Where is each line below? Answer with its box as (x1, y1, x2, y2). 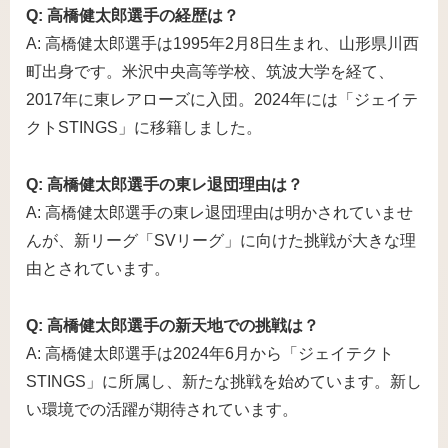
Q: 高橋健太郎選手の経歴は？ (26, 7, 239, 25)
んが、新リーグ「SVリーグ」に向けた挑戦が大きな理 (26, 231, 416, 249)
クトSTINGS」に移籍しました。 (26, 119, 262, 137)
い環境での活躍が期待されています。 (26, 400, 298, 418)
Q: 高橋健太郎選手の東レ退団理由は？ (26, 175, 303, 193)
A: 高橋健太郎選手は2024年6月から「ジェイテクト (26, 344, 394, 362)
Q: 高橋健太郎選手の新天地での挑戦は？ (26, 316, 319, 334)
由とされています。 (26, 259, 170, 277)
